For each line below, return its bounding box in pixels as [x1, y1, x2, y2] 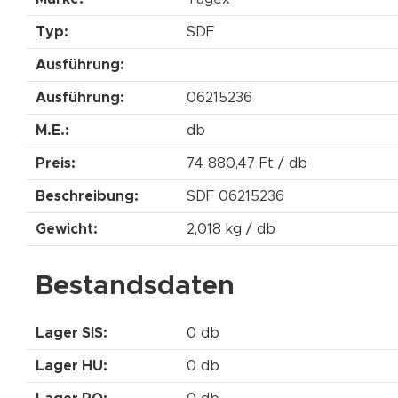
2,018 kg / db [187, 221, 275, 236]
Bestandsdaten [36, 272, 235, 299]
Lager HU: [36, 358, 107, 373]
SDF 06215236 [187, 188, 284, 203]
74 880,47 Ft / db [187, 155, 307, 171]
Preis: [36, 155, 76, 171]
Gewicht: [36, 221, 98, 236]
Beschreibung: [36, 188, 139, 203]
